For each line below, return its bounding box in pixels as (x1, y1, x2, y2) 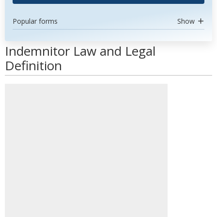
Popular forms (13, 16, 58, 26)
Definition (5, 57, 62, 74)
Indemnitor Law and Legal (5, 42, 155, 60)
